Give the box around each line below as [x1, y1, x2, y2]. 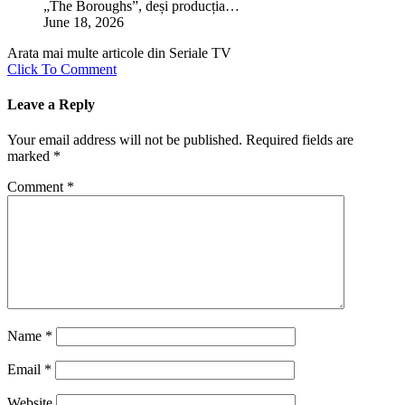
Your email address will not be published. [7, 132, 242, 148]
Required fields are [246, 132, 353, 148]
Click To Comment [7, 61, 117, 77]
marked [7, 148, 53, 165]
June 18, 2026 [43, 14, 124, 30]
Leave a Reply [7, 97, 95, 113]
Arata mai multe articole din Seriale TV [7, 44, 231, 61]
